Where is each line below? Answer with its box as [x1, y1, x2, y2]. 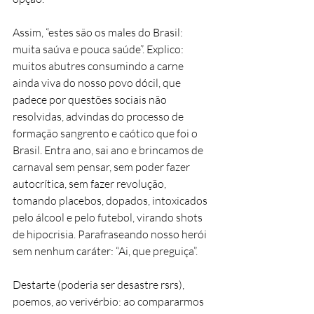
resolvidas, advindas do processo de [13, 109, 186, 123]
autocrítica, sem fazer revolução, [13, 176, 168, 191]
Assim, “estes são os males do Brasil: [13, 25, 185, 39]
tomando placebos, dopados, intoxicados [13, 193, 210, 207]
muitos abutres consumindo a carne [13, 58, 186, 73]
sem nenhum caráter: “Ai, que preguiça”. [13, 243, 200, 258]
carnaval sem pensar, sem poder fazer [13, 159, 192, 174]
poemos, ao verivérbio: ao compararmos [13, 294, 206, 308]
